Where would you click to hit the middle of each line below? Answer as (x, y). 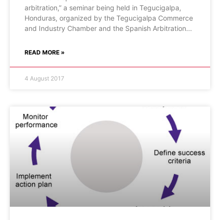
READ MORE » (45, 52)
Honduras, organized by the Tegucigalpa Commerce (109, 18)
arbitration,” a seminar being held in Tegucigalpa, (103, 8)
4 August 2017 (44, 78)
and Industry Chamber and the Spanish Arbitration (105, 28)
